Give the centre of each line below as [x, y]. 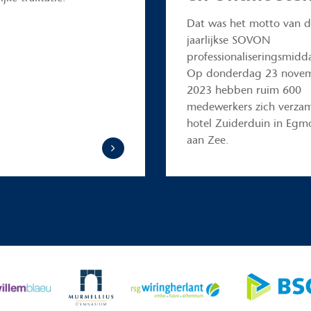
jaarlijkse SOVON [229, 40]
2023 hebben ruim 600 [244, 90]
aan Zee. [208, 140]
